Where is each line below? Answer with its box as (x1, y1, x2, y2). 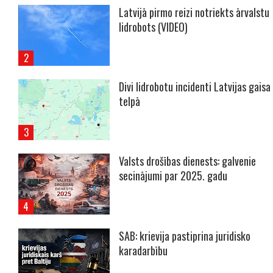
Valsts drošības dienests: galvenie (119, 153, 256, 169)
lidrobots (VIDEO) (119, 18, 188, 35)
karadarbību (119, 242, 168, 258)
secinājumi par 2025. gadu (119, 168, 227, 184)
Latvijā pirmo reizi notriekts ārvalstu (119, 4, 269, 20)
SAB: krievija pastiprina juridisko (119, 227, 250, 244)
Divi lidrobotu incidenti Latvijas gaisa (119, 78, 271, 94)
